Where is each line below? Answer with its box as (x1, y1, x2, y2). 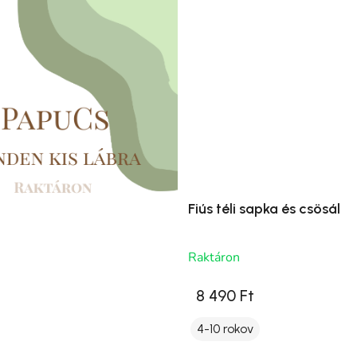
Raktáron (188, 249, 240, 267)
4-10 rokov (197, 321, 253, 337)
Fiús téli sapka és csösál (188, 200, 340, 218)
